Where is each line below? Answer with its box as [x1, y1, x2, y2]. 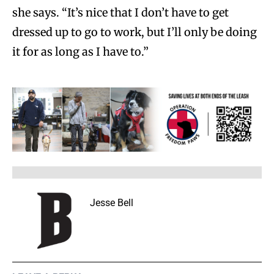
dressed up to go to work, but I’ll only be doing [12, 25, 257, 40]
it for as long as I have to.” [12, 45, 149, 59]
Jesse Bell [90, 197, 133, 209]
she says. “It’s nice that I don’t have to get [12, 6, 229, 20]
